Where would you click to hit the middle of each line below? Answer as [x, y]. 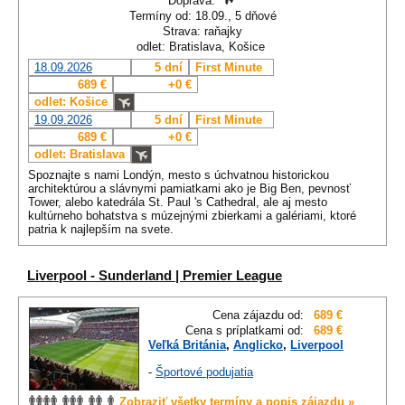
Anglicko [258, 345]
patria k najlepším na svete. [101, 230]
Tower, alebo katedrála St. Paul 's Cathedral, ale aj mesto [178, 202]
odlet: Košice [71, 102]
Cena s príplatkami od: [245, 331]
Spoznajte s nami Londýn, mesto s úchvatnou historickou [179, 175]
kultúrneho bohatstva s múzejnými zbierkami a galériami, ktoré [192, 216]
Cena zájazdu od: [258, 316]
